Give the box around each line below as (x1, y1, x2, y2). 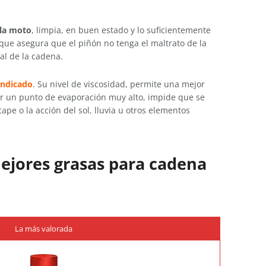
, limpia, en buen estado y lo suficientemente (31, 24, 211, 36)
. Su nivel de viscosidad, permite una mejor (33, 78, 205, 90)
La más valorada (14, 223, 72, 235)
